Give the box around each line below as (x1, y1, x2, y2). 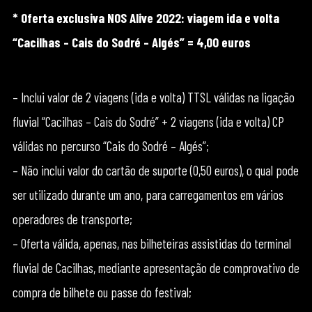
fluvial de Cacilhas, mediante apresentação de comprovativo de (12, 260, 299, 276)
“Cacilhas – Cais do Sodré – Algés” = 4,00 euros (12, 34, 251, 50)
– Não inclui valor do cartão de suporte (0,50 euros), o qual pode (12, 162, 299, 178)
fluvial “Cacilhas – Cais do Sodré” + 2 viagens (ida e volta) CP (12, 114, 284, 130)
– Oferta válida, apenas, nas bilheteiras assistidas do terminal (12, 235, 291, 251)
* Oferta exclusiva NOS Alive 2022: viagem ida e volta (12, 10, 279, 26)
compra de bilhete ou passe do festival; (12, 284, 192, 300)
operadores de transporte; (12, 211, 132, 227)
